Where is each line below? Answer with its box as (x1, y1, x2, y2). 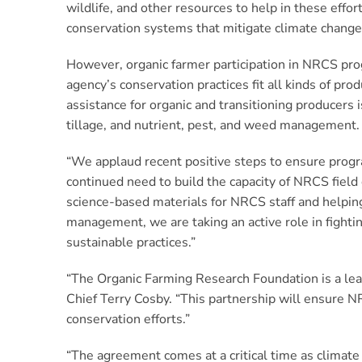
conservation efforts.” (66, 310, 190, 328)
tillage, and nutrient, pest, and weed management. (66, 116, 360, 134)
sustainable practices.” (66, 234, 196, 251)
